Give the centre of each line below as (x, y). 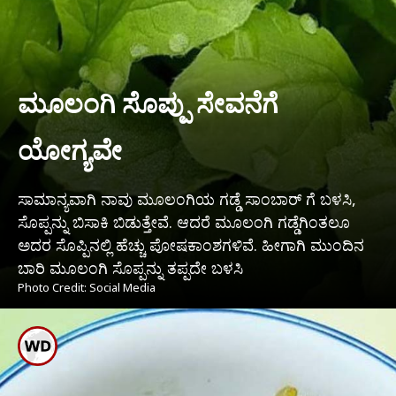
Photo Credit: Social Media (87, 288)
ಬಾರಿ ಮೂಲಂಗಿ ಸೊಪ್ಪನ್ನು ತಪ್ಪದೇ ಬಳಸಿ (130, 268)
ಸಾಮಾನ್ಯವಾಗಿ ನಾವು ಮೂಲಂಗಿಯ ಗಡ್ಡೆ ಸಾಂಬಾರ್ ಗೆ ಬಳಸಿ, (187, 199)
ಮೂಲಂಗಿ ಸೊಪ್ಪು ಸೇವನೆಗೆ (148, 103)
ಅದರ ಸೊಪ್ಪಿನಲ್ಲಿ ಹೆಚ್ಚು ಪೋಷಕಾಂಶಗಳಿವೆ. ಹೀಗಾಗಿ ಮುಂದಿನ (191, 245)
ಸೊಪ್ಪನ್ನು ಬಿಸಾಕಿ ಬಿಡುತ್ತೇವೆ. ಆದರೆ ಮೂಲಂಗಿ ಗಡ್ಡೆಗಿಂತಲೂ (184, 222)
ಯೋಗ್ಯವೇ (70, 150)
